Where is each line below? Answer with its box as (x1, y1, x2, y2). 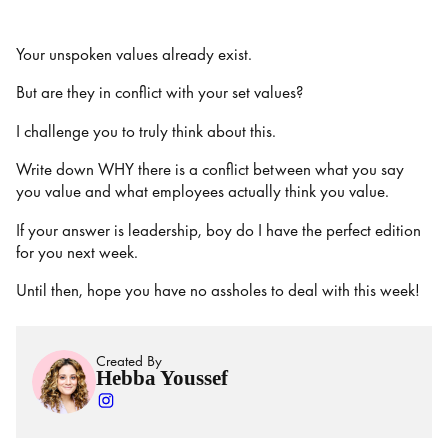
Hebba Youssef (96, 366, 228, 389)
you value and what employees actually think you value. (16, 181, 393, 203)
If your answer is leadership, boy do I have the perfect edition (16, 219, 421, 241)
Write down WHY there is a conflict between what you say (16, 159, 404, 181)
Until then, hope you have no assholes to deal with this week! (16, 280, 424, 302)
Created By (96, 351, 162, 370)
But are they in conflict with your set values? (16, 82, 303, 104)
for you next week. (16, 241, 142, 263)
